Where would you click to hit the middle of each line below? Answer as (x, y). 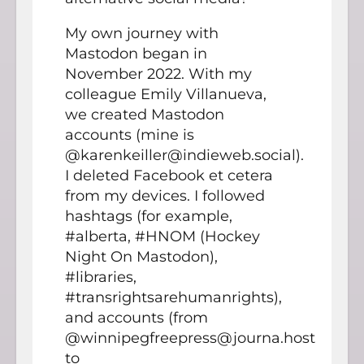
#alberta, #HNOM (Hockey (162, 236)
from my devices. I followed (165, 195)
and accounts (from (136, 317)
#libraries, (101, 277)
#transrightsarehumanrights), (173, 297)
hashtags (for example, (149, 216)
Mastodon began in (136, 53)
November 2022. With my (158, 74)
